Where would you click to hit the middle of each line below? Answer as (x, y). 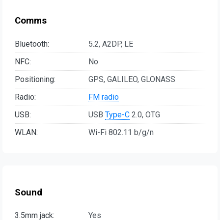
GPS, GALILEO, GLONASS (132, 79)
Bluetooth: (32, 44)
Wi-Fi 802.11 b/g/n (121, 132)
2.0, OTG (145, 114)
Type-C (117, 114)
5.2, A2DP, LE (111, 44)
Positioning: (35, 79)
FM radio (104, 97)
